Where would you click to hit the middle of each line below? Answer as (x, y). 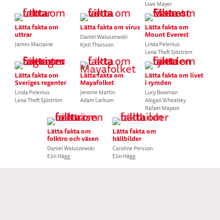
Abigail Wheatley (165, 100)
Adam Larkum (97, 100)
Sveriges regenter (40, 82)
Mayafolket (97, 82)
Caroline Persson (133, 148)
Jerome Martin (97, 92)
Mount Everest (167, 34)
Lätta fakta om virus (110, 27)
